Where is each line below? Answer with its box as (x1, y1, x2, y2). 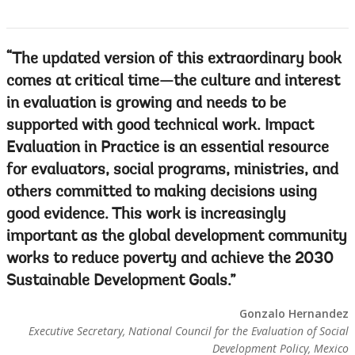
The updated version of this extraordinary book (12, 52, 342, 68)
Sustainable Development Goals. (6, 273, 230, 290)
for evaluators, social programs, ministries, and (6, 162, 338, 179)
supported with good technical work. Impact (6, 118, 314, 135)
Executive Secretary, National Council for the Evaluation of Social (29, 323, 349, 339)
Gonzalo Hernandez (239, 306, 349, 322)
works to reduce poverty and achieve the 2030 (6, 251, 334, 268)
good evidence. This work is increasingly (6, 207, 286, 223)
